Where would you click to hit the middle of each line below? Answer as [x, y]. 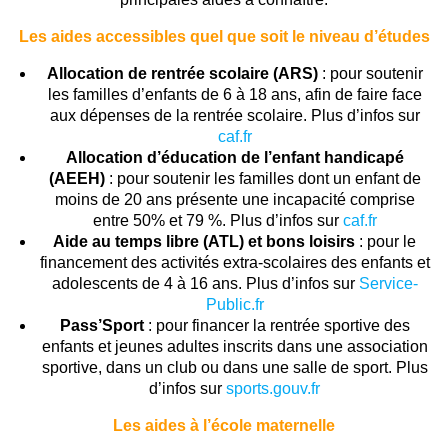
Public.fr [234, 304]
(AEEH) [76, 178]
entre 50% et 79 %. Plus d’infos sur [217, 220]
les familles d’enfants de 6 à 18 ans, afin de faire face [234, 94]
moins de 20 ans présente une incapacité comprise [234, 199]
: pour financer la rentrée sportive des [276, 325]
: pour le [385, 241]
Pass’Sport [101, 325]
